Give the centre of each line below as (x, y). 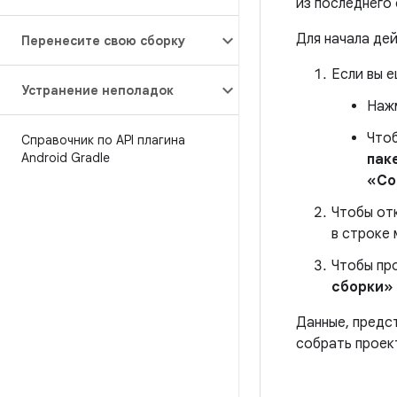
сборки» (362, 287)
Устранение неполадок (97, 90)
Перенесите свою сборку (103, 41)
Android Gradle (66, 158)
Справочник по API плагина (103, 140)
